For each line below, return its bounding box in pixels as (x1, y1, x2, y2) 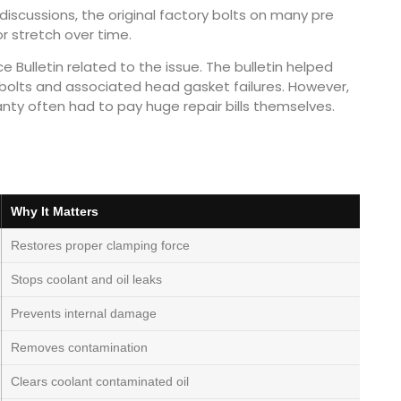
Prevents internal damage (11, 306, 157, 321)
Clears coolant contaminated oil (11, 374, 189, 389)
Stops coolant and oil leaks (11, 272, 162, 287)
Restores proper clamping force (11, 238, 190, 253)
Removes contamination (11, 340, 148, 355)
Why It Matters (11, 204, 98, 219)
